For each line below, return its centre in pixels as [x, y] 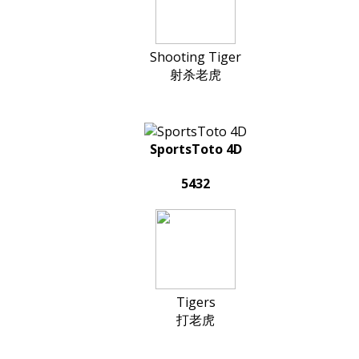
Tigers [196, 303]
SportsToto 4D [196, 149]
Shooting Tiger [196, 56]
